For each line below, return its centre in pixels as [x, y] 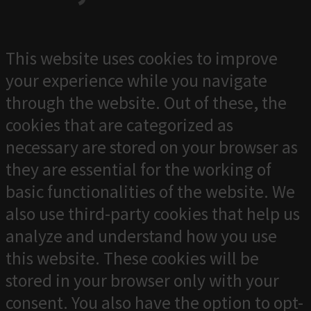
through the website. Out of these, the [146, 103]
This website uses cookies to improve [142, 59]
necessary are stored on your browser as [152, 148]
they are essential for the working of [138, 170]
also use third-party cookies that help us [153, 214]
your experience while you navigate [136, 81]
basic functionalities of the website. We [150, 192]
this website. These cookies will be [132, 259]
